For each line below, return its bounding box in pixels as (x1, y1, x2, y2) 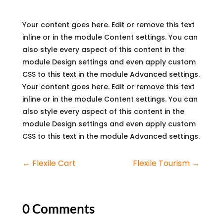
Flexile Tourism (133, 157, 190, 169)
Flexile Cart (32, 157, 76, 169)
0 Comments (22, 200, 95, 217)
